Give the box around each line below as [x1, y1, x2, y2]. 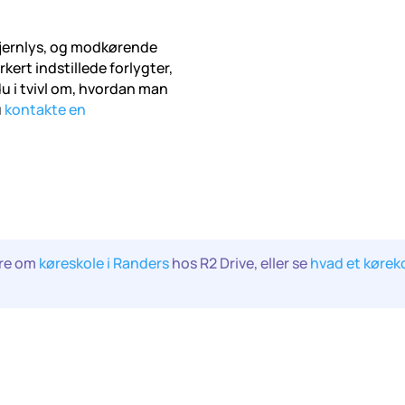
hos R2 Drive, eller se [169, 252, 311, 273]
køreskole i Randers [39, 252, 170, 273]
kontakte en [5, 99, 87, 120]
